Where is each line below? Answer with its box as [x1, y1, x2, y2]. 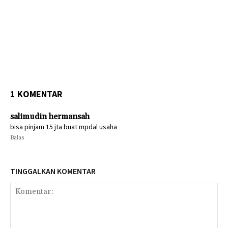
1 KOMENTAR [10, 88, 63, 100]
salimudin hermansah [10, 111, 90, 122]
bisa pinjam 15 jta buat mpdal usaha [10, 122, 117, 132]
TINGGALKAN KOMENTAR [10, 166, 96, 177]
